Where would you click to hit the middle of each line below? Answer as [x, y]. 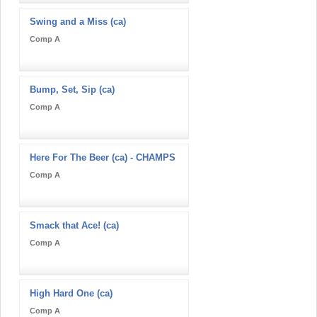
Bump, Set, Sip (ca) [72, 89]
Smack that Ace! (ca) [74, 225]
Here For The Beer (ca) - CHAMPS [103, 157]
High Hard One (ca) [71, 293]
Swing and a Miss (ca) [78, 21]
